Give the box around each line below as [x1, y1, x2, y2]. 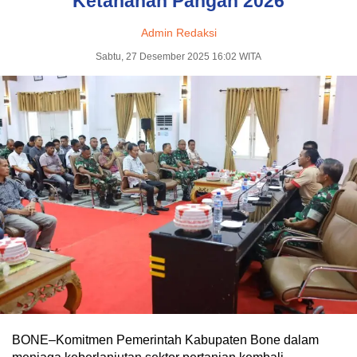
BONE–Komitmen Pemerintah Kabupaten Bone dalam [12, 332, 319, 347]
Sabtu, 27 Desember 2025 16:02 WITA [96, 51, 261, 63]
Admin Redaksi [140, 26, 217, 40]
